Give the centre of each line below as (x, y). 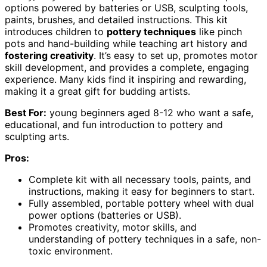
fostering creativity (49, 55)
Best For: (26, 112)
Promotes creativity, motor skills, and (113, 227)
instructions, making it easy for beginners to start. (142, 191)
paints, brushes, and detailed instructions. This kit (116, 19)
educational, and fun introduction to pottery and (114, 124)
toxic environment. (71, 251)
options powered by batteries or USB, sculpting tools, (126, 7)
